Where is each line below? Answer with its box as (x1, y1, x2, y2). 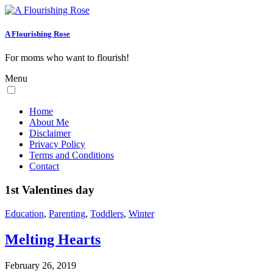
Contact (29, 161, 59, 172)
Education (5, 208, 44, 219)
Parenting (49, 208, 85, 219)
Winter (129, 208, 154, 219)
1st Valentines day (5, 183, 94, 197)
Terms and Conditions (29, 150, 114, 161)
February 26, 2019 (5, 260, 76, 271)
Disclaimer (29, 128, 71, 139)
